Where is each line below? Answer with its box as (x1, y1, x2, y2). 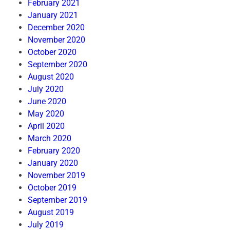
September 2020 (28, 60, 87, 70)
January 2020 (28, 158, 78, 168)
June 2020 (28, 97, 66, 107)
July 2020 (28, 84, 64, 94)
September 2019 (28, 195, 87, 205)
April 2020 (28, 121, 65, 131)
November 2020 (28, 35, 85, 45)
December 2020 (28, 23, 85, 33)
